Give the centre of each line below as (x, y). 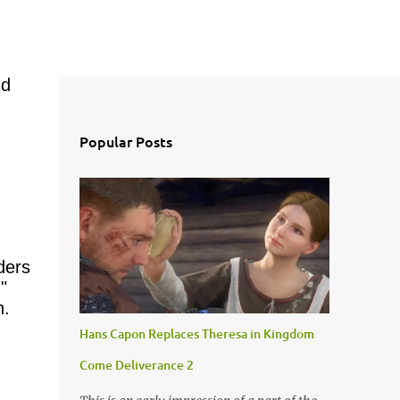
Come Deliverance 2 (136, 365)
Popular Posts (125, 141)
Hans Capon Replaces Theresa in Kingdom (196, 333)
